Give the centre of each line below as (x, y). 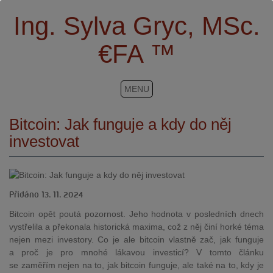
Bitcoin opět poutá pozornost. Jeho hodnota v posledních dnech (136, 214)
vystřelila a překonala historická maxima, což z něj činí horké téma (136, 227)
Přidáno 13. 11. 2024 (46, 195)
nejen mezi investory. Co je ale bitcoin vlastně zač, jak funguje (136, 239)
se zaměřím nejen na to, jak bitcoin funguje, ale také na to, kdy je (136, 265)
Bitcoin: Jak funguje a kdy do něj (120, 124)
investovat (44, 141)
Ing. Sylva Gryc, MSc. (136, 26)
